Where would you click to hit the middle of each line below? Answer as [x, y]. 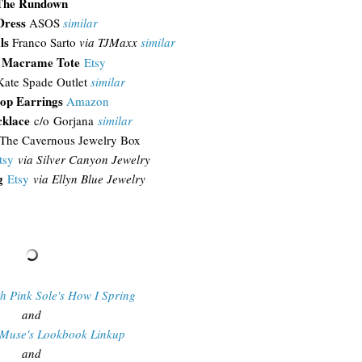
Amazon [87, 101]
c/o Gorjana [63, 120]
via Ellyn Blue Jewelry [89, 178]
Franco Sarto [44, 42]
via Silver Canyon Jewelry [82, 159]
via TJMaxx [110, 42]
